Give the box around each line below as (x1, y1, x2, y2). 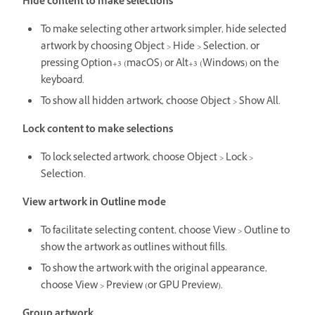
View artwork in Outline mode (22, 195, 166, 212)
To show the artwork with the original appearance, (41, 261, 267, 278)
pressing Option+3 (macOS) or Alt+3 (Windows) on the (41, 56, 279, 72)
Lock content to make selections (22, 122, 173, 139)
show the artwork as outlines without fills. (41, 240, 227, 257)
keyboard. (41, 72, 84, 89)
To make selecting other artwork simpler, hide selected (41, 22, 286, 39)
